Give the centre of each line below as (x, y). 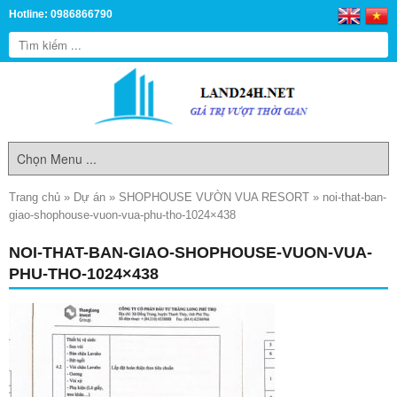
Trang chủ (35, 197)
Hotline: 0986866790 (61, 14)
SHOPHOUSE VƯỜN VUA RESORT (214, 197)
